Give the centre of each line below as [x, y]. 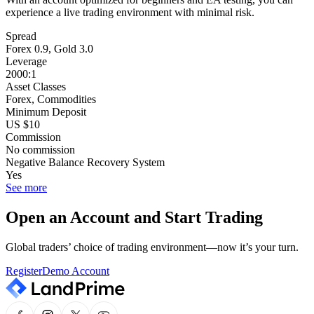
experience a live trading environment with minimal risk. [130, 13]
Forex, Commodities [51, 100]
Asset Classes [36, 87]
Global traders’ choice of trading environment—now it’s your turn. [152, 247]
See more [26, 188]
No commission [40, 150]
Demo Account [76, 271]
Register [24, 271]
